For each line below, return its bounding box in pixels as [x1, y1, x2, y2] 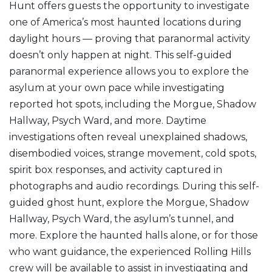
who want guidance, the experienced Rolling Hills [9, 245, 251, 257]
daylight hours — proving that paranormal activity [9, 32, 250, 44]
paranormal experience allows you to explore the [9, 65, 249, 77]
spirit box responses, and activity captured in [9, 163, 222, 175]
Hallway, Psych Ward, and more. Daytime [9, 114, 206, 126]
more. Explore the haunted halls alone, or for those [9, 229, 258, 241]
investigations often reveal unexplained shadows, [9, 131, 247, 143]
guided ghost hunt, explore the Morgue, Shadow [9, 196, 249, 208]
